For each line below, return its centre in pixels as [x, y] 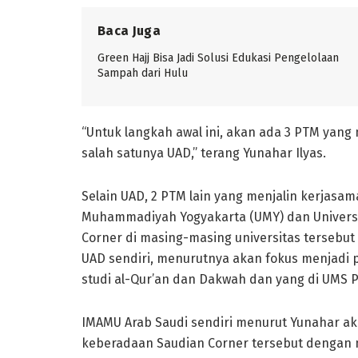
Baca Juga [129, 30]
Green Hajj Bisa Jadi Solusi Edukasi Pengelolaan [218, 58]
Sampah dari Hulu [143, 73]
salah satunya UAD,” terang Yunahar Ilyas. [204, 153]
